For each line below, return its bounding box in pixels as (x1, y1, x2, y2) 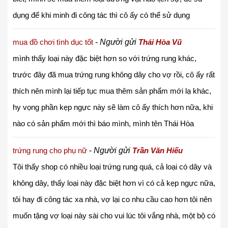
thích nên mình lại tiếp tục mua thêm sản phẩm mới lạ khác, (13, 86, 211, 95)
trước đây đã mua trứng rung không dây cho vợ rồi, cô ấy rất (13, 70, 215, 79)
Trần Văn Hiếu (132, 146, 183, 155)
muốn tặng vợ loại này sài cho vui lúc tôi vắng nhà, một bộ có (13, 211, 215, 220)
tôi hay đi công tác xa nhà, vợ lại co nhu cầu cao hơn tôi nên (13, 194, 212, 204)
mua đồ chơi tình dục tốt (13, 37, 93, 46)
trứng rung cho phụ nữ (13, 146, 87, 155)
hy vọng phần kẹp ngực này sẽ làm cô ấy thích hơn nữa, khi (13, 102, 213, 111)
